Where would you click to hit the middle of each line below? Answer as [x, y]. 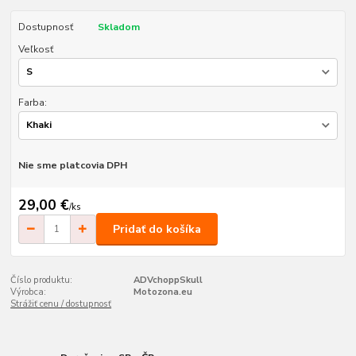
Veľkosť [35, 50]
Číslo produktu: [42, 280]
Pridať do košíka [157, 229]
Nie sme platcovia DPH [72, 165]
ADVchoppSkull [168, 280]
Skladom [118, 27]
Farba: [32, 103]
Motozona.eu [163, 292]
